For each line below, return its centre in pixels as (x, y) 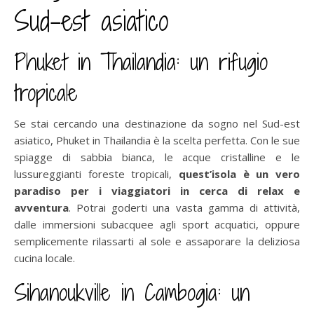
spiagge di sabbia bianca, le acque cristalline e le (157, 157)
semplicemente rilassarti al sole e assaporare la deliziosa (157, 241)
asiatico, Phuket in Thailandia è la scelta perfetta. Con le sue (157, 140)
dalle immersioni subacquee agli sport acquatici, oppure (157, 224)
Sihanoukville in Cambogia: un (132, 292)
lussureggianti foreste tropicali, (96, 173)
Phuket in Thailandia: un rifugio (141, 61)
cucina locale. (45, 258)
